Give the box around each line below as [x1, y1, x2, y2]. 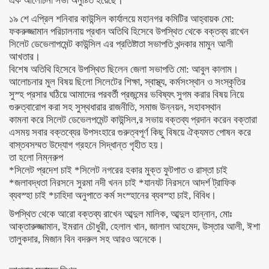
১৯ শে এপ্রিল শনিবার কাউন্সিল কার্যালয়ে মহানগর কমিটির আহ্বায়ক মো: [9, 13, 234, 25]
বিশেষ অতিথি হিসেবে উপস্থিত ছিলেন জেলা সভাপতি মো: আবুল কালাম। [9, 64, 238, 75]
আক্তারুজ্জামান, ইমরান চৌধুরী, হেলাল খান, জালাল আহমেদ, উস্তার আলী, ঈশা [9, 221, 260, 232]
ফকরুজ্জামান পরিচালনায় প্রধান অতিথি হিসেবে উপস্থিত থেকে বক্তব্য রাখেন [9, 26, 249, 37]
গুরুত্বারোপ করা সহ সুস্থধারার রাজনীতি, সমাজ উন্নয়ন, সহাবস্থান [9, 101, 221, 113]
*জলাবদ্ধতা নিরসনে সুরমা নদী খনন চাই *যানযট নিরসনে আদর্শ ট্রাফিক [9, 177, 236, 189]
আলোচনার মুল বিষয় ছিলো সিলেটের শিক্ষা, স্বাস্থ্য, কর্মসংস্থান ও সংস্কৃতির [9, 76, 246, 88]
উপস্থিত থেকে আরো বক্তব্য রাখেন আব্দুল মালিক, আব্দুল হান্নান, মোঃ [9, 208, 232, 220]
